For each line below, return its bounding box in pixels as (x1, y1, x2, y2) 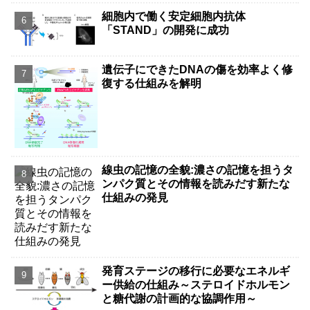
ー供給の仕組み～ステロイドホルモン (102, 278, 291, 291)
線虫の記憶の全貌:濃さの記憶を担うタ (102, 164, 294, 176)
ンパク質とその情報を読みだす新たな (102, 178, 291, 190)
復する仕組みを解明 (102, 77, 202, 89)
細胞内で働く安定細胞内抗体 (102, 10, 246, 23)
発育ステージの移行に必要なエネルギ (102, 264, 291, 277)
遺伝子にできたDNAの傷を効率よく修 (102, 63, 293, 75)
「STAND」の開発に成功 (102, 24, 230, 37)
